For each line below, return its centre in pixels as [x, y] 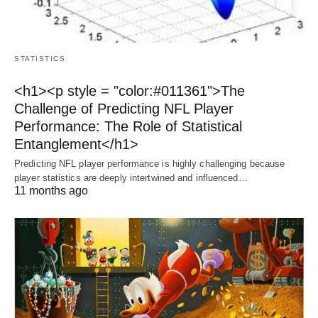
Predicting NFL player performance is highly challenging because [150, 163]
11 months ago [51, 190]
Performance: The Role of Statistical [128, 126]
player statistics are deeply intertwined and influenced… [131, 177]
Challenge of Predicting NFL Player [124, 108]
